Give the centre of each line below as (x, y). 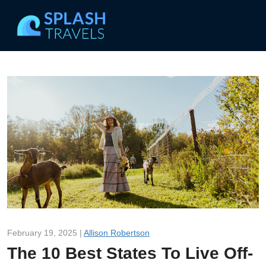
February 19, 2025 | (45, 232)
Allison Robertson (117, 232)
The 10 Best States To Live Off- (130, 253)
